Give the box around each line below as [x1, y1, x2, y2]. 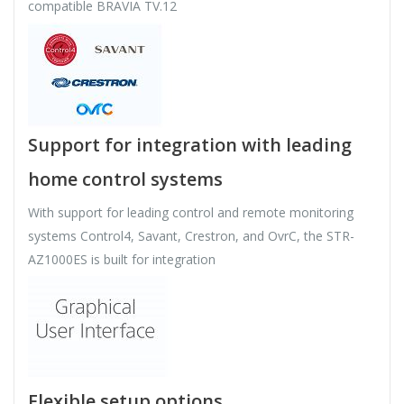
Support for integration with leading [28, 133, 352, 158]
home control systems [28, 167, 223, 192]
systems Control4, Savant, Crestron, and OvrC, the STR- [28, 227, 354, 245]
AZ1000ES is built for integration [28, 251, 216, 269]
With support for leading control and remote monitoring [28, 204, 353, 222]
